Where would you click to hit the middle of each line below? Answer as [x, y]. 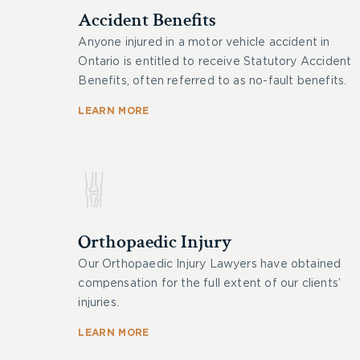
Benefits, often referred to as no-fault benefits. [213, 81]
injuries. [99, 303]
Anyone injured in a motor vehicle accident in [204, 43]
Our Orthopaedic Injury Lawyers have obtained [210, 264]
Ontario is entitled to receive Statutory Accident [215, 62]
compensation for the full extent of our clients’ [210, 284]
